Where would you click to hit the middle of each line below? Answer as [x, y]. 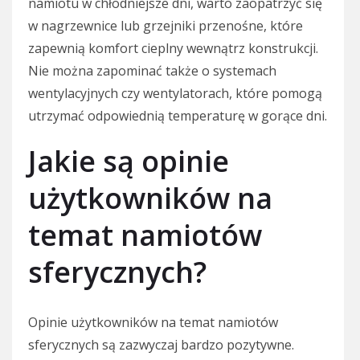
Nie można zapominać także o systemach [152, 70]
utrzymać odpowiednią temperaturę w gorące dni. [178, 115]
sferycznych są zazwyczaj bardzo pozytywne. [161, 344]
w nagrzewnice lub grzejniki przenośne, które [166, 25]
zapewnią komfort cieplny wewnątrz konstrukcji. [173, 48]
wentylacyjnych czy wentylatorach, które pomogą [175, 93]
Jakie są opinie [129, 161]
